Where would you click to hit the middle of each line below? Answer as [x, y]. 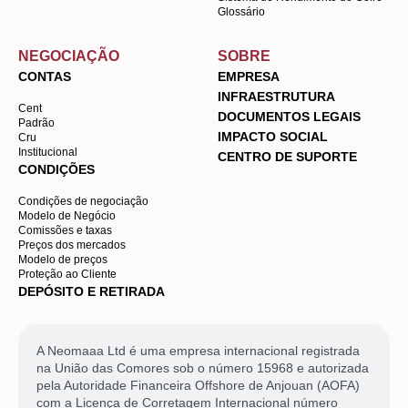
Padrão [36, 122]
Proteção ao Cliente [67, 274]
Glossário [241, 11]
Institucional [48, 152]
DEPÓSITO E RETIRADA [92, 291]
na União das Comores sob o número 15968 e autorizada [203, 367]
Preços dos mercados [72, 245]
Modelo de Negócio [67, 215]
